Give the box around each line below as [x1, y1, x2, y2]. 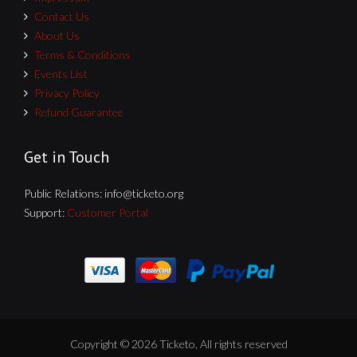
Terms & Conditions [34, 47, 131, 61]
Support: [24, 205, 67, 219]
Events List [34, 66, 88, 80]
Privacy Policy [34, 85, 100, 100]
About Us [34, 28, 80, 42]
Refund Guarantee [34, 104, 124, 119]
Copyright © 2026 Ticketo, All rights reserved [69, 336, 288, 351]
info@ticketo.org [104, 186, 183, 200]
